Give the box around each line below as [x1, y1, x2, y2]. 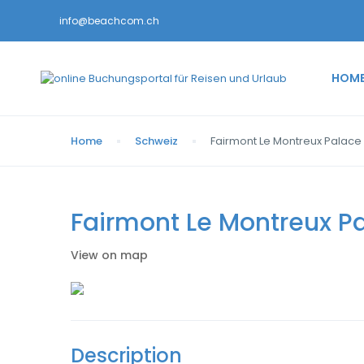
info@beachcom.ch [59, 14, 159, 28]
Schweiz [135, 133, 178, 149]
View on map [71, 247, 148, 263]
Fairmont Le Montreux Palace [210, 133, 362, 149]
